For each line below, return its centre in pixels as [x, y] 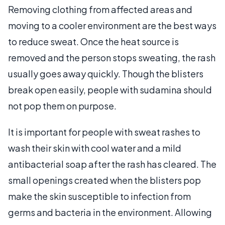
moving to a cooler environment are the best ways [112, 25]
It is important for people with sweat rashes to [104, 132]
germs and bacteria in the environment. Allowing [110, 212]
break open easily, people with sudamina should [110, 89]
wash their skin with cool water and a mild [95, 148]
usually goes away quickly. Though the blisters [106, 73]
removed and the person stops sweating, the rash [112, 57]
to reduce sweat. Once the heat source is [93, 41]
